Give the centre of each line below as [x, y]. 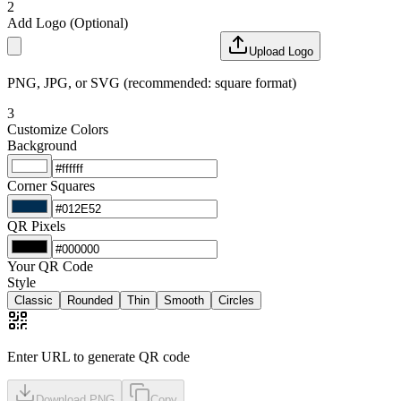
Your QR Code [50, 266]
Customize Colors [58, 129]
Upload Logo [281, 51]
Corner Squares [51, 185]
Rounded [90, 300]
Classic [34, 300]
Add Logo [37, 22]
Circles [236, 300]
